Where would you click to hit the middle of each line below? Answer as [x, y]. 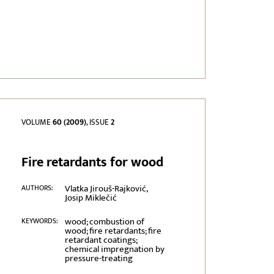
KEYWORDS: [40, 221]
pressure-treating [98, 259]
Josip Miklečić [91, 198]
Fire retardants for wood [93, 163]
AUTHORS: [38, 188]
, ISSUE [99, 123]
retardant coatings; [101, 240]
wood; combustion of [104, 222]
